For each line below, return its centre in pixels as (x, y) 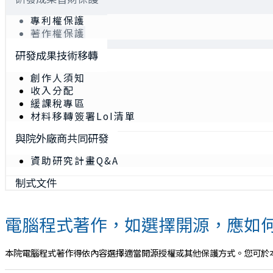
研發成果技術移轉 (57, 55)
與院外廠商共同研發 (62, 138)
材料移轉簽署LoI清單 (83, 116)
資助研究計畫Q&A (75, 160)
